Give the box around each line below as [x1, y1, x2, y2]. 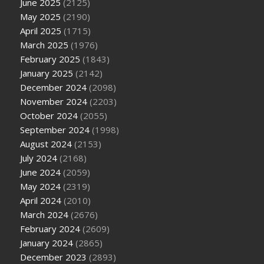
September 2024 [20, 124, 90, 136]
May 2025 [20, 11, 61, 22]
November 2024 [20, 95, 88, 107]
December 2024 [20, 81, 87, 93]
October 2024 [20, 110, 78, 121]
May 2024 [20, 180, 61, 192]
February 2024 [20, 223, 81, 235]
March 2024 [20, 209, 69, 220]
